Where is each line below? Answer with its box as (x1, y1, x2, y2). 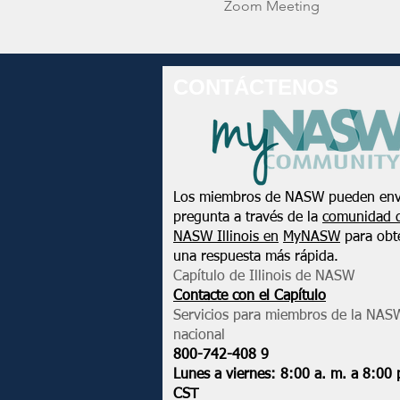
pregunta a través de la (173, 211, 322, 225)
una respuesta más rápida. (173, 250, 338, 264)
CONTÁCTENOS (173, 75, 338, 99)
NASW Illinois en (173, 230, 279, 245)
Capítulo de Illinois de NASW (173, 270, 354, 284)
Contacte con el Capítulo (173, 289, 326, 304)
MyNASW (283, 230, 340, 245)
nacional (173, 329, 225, 343)
